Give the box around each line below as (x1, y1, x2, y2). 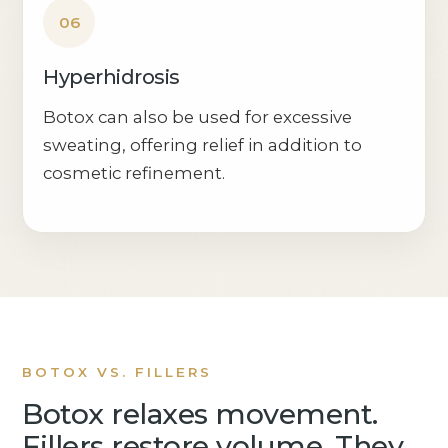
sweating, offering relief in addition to (43, 135, 363, 156)
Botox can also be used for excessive (43, 107, 353, 128)
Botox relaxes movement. (22, 396, 378, 432)
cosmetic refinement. (43, 163, 226, 184)
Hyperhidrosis (43, 65, 180, 90)
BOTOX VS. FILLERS (22, 364, 213, 381)
